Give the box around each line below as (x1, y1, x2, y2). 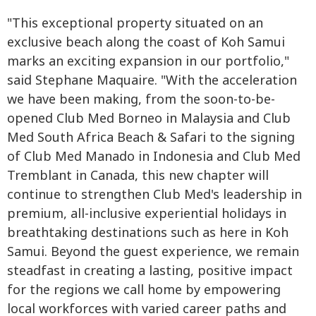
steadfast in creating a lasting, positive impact (7, 261, 293, 281)
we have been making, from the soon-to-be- (7, 90, 275, 109)
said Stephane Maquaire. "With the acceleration (7, 71, 297, 90)
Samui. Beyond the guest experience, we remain (7, 242, 299, 262)
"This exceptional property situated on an (7, 13, 263, 33)
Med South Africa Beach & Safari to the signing (7, 128, 295, 147)
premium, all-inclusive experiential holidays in (7, 204, 286, 224)
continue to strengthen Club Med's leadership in (7, 185, 302, 205)
